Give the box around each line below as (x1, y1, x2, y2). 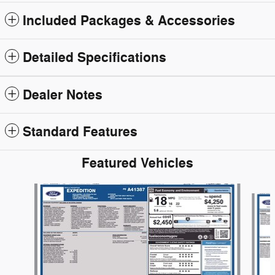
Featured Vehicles (82, 154, 193, 172)
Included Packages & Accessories (23, 12, 235, 29)
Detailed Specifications (23, 48, 166, 66)
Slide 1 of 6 (4, 184, 48, 195)
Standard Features (23, 123, 137, 141)
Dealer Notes (23, 86, 103, 104)
